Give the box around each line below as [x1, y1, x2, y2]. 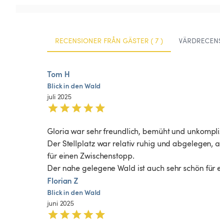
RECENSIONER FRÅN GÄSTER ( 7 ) [55, 35, 163, 45]
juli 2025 [47, 92, 72, 102]
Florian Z [47, 175, 79, 187]
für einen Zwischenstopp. [47, 150, 135, 162]
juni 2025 [47, 198, 75, 208]
